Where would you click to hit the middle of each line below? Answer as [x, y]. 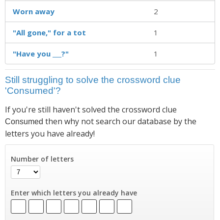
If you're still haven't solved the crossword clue [91, 109]
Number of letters [42, 159]
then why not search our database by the [120, 121]
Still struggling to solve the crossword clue [93, 80]
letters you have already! [50, 133]
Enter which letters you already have [74, 192]
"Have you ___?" [41, 53]
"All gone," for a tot [49, 32]
